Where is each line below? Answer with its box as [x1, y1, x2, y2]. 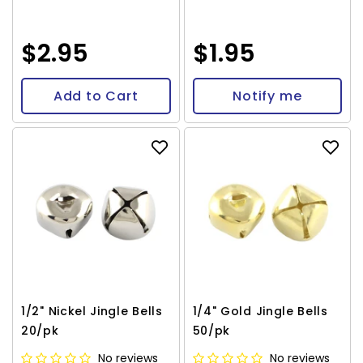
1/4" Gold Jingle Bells [192, 303, 328, 319]
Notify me [233, 86, 302, 105]
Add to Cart [53, 86, 139, 105]
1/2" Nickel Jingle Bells [21, 303, 163, 319]
